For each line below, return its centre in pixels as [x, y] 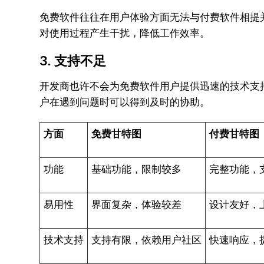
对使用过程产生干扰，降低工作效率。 [125, 33]
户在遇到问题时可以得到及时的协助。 [125, 102]
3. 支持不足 [73, 61]
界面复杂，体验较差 [137, 204]
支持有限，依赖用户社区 [147, 240]
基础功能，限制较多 [137, 169]
